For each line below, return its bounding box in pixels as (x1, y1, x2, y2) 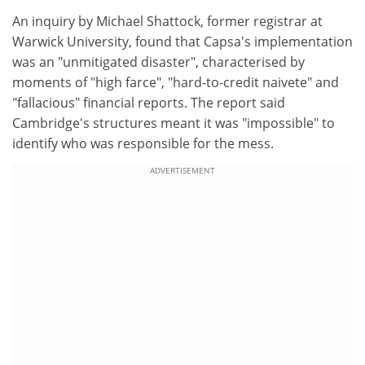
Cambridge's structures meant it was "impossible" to (12, 114, 335, 132)
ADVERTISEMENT (150, 164, 215, 176)
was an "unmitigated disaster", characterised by (12, 53, 305, 71)
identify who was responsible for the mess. (12, 134, 274, 152)
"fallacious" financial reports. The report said (12, 94, 285, 112)
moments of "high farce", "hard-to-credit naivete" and (12, 73, 339, 91)
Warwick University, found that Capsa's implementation (12, 33, 353, 51)
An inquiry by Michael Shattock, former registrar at (12, 12, 323, 30)
